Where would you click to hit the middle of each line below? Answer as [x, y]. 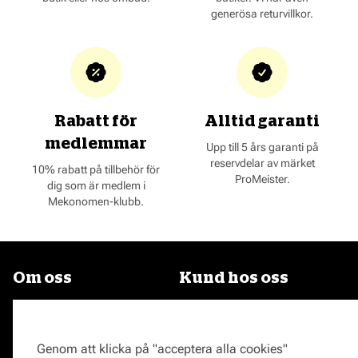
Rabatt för [96, 121]
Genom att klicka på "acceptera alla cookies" [162, 348]
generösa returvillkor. [262, 13]
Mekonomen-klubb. [96, 201]
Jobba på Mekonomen [76, 330]
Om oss [42, 278]
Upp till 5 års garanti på [262, 147]
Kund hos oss [234, 278]
